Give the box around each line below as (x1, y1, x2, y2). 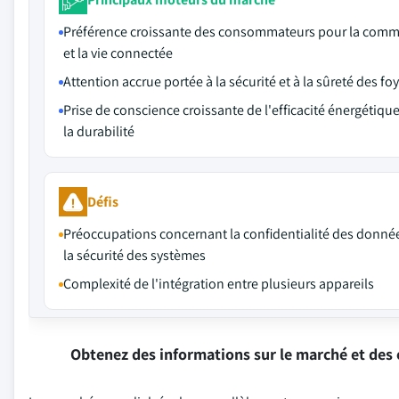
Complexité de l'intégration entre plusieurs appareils (63, 274, 374, 293)
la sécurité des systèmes (63, 246, 206, 265)
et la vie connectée (63, 44, 173, 62)
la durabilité (63, 122, 134, 141)
